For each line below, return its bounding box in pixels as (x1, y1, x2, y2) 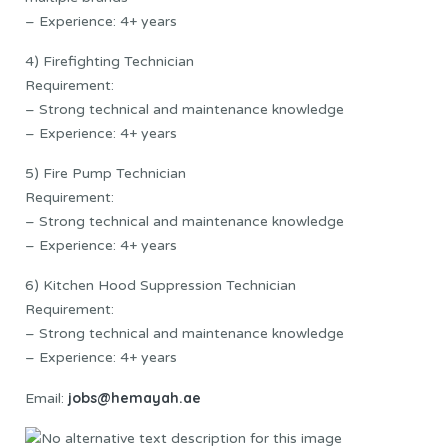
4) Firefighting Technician (25, 52, 194, 70)
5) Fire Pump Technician (25, 164, 186, 182)
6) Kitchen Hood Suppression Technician (25, 276, 296, 294)
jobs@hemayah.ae (68, 388, 201, 407)
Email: (25, 389, 68, 407)
